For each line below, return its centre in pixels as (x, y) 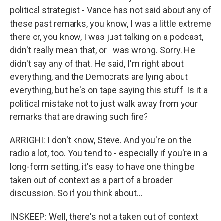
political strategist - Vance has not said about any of (110, 10)
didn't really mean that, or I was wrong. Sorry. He (103, 50)
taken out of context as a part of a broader (91, 180)
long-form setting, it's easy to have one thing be (102, 166)
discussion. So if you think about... (76, 193)
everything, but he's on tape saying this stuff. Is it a (109, 90)
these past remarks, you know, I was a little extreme (110, 23)
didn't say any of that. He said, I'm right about (97, 63)
